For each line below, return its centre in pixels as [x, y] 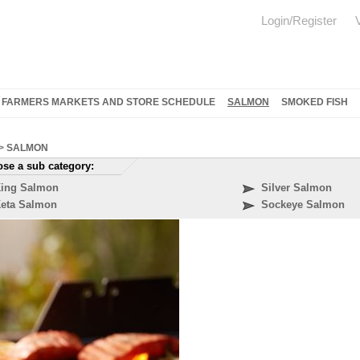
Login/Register [299, 20]
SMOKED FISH [315, 102]
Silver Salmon [297, 188]
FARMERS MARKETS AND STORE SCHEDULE [108, 102]
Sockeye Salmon [303, 205]
